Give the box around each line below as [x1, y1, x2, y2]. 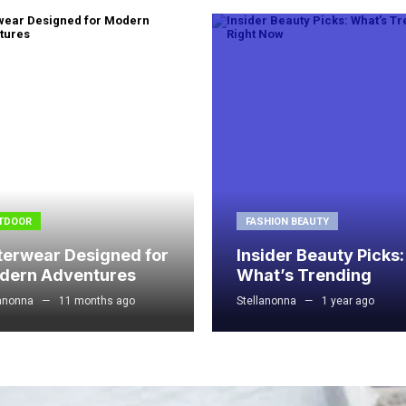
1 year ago [322, 295, 375, 308]
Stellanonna [237, 295, 297, 308]
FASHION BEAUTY [246, 216, 330, 228]
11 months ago [59, 295, 136, 308]
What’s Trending [237, 266, 372, 285]
